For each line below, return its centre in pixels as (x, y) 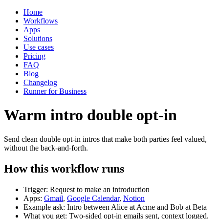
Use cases (39, 47)
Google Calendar (93, 198)
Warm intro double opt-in (90, 115)
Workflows (41, 21)
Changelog (40, 82)
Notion (134, 198)
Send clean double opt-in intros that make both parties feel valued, (105, 139)
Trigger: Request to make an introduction (87, 189)
